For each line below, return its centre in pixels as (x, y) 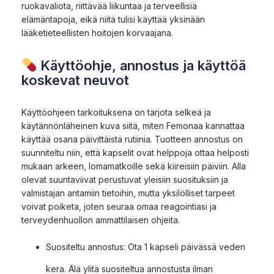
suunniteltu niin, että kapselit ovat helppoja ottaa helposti (135, 152)
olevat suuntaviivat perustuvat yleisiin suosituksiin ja (125, 179)
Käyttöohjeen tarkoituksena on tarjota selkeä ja (116, 112)
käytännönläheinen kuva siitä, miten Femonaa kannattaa (133, 125)
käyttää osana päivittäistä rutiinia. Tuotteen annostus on (132, 139)
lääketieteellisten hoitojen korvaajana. (97, 32)
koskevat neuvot (75, 80)
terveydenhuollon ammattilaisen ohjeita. (101, 220)
